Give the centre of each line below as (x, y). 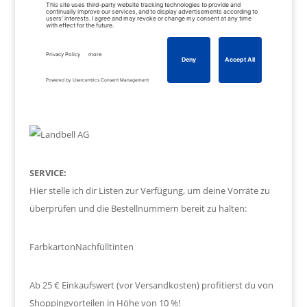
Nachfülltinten (104, 246)
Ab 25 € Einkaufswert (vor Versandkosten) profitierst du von (151, 285)
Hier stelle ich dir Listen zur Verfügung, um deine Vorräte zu (149, 190)
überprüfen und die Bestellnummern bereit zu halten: (138, 208)
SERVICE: (48, 172)
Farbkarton (52, 246)
